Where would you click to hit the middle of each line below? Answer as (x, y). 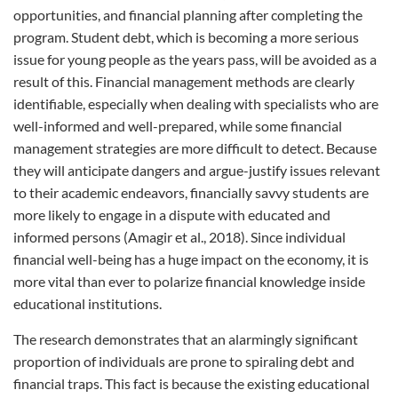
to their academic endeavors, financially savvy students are (191, 192)
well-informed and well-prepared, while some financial (178, 126)
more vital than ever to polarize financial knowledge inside (189, 281)
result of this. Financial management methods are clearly (184, 81)
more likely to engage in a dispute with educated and (172, 215)
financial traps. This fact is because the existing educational (191, 383)
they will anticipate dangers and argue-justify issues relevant (197, 170)
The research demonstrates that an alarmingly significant (186, 339)
